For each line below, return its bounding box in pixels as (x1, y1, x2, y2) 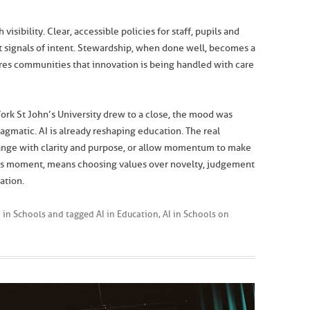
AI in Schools (163, 209, 216, 219)
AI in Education (96, 209, 158, 219)
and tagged (46, 209, 96, 219)
